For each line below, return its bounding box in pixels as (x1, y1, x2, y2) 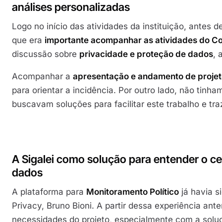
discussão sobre (12, 49, 79, 59)
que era (12, 35, 45, 45)
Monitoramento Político (86, 187, 179, 197)
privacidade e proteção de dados (79, 49, 213, 59)
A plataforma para (12, 187, 86, 197)
